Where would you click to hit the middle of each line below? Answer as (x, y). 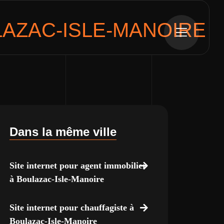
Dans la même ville (63, 132)
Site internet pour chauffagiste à (71, 207)
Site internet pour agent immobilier (78, 165)
